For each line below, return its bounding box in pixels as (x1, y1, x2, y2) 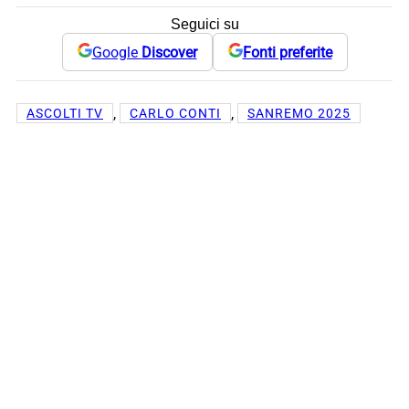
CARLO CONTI (130, 106, 221, 121)
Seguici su (170, 16, 239, 33)
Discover (141, 43, 197, 61)
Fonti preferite (242, 43, 332, 61)
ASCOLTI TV (26, 106, 103, 121)
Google (91, 43, 142, 61)
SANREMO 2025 (247, 106, 351, 121)
